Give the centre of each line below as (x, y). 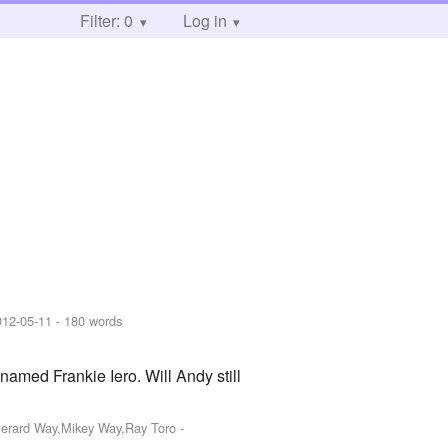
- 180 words (87, 320)
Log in (204, 20)
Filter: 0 (106, 20)
